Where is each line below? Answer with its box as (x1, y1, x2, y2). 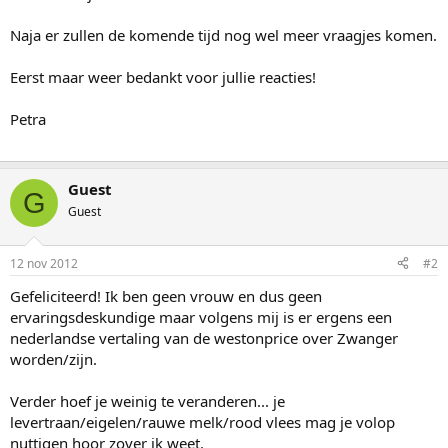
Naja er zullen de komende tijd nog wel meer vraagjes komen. (10, 25, 437, 46)
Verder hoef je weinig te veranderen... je (10, 390, 285, 411)
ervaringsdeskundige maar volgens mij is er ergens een (10, 306, 392, 327)
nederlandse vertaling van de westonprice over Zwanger (10, 327, 398, 348)
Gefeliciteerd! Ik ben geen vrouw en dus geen (10, 285, 322, 306)
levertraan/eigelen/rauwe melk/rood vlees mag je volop (10, 411, 395, 432)
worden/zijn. (10, 348, 97, 369)
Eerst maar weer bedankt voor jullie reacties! (10, 67, 316, 88)
